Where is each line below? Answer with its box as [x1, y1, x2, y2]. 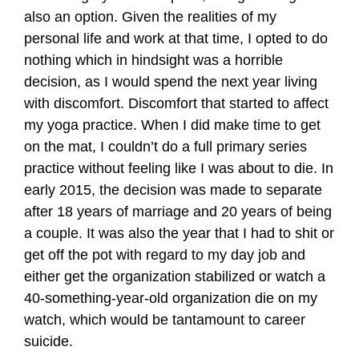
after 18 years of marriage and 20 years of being [24, 204, 332, 220]
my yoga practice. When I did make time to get [24, 117, 321, 133]
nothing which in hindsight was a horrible [24, 52, 283, 68]
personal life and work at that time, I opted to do [24, 30, 328, 46]
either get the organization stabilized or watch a [24, 268, 325, 284]
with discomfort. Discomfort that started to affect [24, 95, 329, 111]
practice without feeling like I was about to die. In [24, 160, 333, 176]
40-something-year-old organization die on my [24, 290, 317, 306]
